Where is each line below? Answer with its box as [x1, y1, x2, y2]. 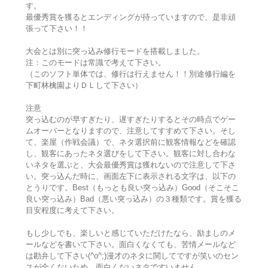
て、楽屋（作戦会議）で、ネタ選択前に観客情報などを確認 [25, 138, 236, 147]
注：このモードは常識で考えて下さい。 [25, 58, 166, 68]
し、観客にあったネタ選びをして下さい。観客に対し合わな [25, 149, 236, 159]
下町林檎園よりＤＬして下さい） [25, 81, 142, 90]
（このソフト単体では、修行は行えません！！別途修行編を [25, 69, 236, 79]
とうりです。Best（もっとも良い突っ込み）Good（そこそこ [25, 183, 239, 193]
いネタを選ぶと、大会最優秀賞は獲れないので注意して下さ [25, 160, 236, 170]
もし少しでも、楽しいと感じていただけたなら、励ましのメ [25, 229, 236, 238]
